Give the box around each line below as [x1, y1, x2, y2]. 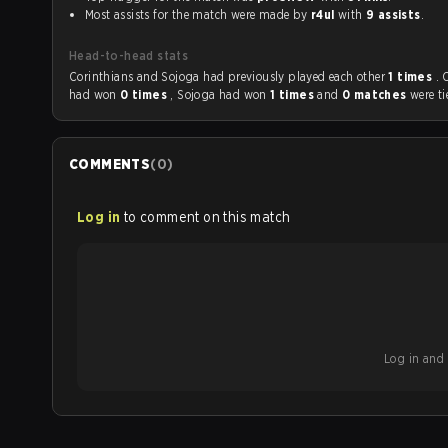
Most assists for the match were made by [85, 7, 311, 22]
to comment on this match [123, 209, 291, 225]
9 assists [365, 7, 421, 22]
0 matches [341, 87, 410, 102]
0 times [120, 87, 171, 102]
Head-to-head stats [69, 48, 189, 63]
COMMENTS [69, 156, 151, 172]
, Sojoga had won [170, 87, 271, 102]
